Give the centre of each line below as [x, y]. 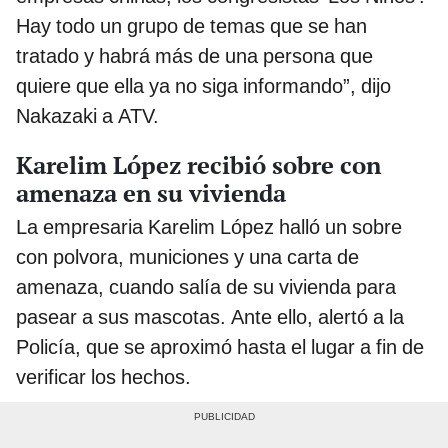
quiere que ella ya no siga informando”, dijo [203, 85]
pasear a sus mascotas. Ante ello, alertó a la [210, 316]
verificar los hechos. [103, 376]
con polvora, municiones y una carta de [187, 256]
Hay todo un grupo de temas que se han [191, 25]
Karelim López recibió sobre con [198, 164]
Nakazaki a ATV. [87, 115]
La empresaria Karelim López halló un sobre [209, 226]
